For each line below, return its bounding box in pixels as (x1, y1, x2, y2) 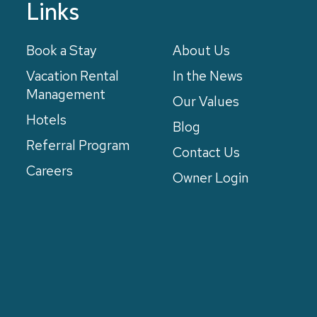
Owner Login (172, 168, 248, 187)
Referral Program (26, 136, 130, 154)
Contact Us (172, 143, 240, 161)
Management (26, 85, 106, 103)
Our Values (172, 92, 239, 110)
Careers (26, 161, 74, 180)
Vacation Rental (26, 67, 120, 85)
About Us (172, 41, 230, 59)
